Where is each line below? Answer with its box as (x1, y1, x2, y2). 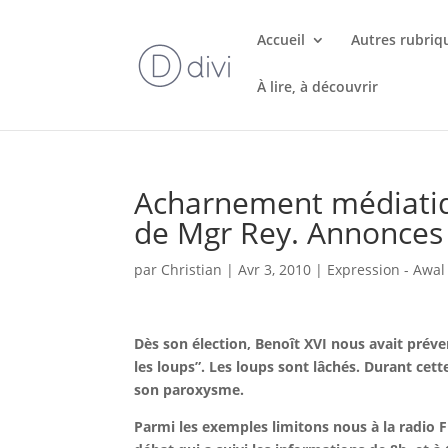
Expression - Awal (327, 260, 446, 279)
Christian (161, 260, 223, 279)
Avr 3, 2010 (238, 260, 312, 279)
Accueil (257, 30, 306, 49)
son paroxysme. (134, 380, 245, 399)
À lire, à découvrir (257, 77, 379, 96)
